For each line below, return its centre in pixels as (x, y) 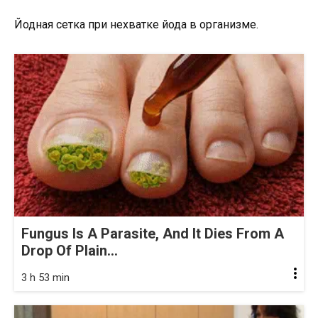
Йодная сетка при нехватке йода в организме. (136, 25)
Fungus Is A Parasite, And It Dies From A (153, 234)
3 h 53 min (45, 278)
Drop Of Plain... (70, 251)
